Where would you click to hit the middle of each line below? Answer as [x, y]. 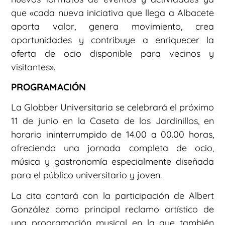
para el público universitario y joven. [86, 175]
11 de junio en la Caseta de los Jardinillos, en [113, 121]
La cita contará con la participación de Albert [113, 196]
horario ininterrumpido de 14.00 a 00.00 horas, [113, 134]
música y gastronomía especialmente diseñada [113, 161]
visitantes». [33, 67]
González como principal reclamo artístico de [113, 209]
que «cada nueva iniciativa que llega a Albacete [113, 13]
